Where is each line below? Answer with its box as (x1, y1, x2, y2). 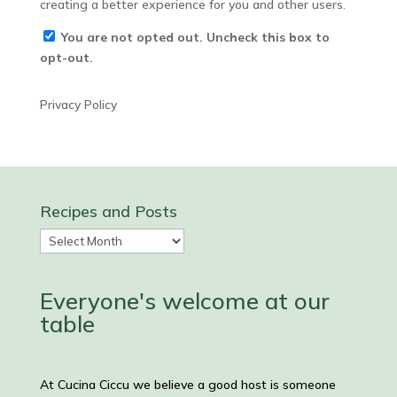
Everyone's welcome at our (39, 286, 330, 316)
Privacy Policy (39, 97, 117, 113)
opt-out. (39, 50, 93, 66)
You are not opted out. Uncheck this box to (60, 29, 330, 45)
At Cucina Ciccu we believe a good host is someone (39, 377, 336, 393)
